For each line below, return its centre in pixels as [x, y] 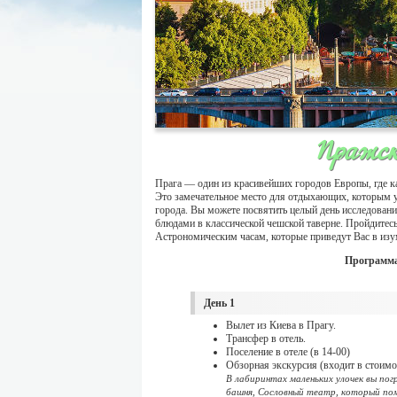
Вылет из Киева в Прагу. [281, 325]
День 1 [219, 303]
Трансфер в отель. [266, 339]
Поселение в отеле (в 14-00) [288, 352]
